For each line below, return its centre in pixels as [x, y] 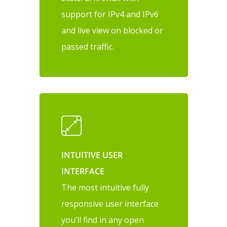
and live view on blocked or [112, 31]
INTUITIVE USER [92, 155]
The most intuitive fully [105, 188]
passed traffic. [88, 47]
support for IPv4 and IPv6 [110, 14]
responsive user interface [110, 204]
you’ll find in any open [103, 220]
